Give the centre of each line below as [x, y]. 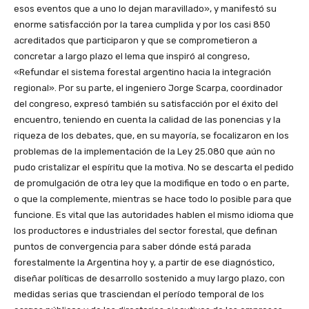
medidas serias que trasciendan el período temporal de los [139, 295]
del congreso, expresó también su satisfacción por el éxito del [146, 104]
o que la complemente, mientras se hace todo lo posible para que [153, 199]
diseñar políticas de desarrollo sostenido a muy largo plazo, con [149, 279]
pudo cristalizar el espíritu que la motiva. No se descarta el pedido [154, 168]
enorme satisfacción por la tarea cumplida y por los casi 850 [142, 25]
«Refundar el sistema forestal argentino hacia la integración [142, 72]
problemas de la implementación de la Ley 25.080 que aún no [144, 152]
